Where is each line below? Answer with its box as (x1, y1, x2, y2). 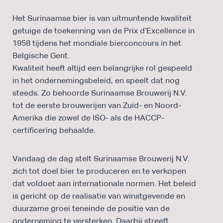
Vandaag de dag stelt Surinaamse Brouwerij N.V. (12, 153, 190, 163)
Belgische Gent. (12, 50, 70, 60)
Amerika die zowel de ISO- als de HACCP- (12, 112, 164, 122)
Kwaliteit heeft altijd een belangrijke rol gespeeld (12, 63, 192, 73)
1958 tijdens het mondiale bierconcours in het (12, 38, 181, 48)
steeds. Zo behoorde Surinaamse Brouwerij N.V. (12, 88, 187, 98)
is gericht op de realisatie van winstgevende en (12, 191, 185, 201)
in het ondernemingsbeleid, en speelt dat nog (12, 75, 180, 85)
